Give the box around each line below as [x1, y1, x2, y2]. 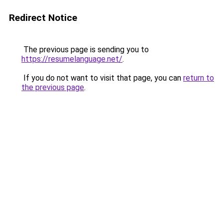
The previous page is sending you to [21, 45, 149, 54]
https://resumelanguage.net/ [21, 54, 122, 64]
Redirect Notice [9, 12, 77, 23]
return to [183, 73, 214, 83]
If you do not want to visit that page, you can [21, 73, 183, 83]
